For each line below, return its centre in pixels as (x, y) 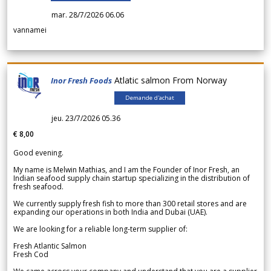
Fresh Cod (31, 255)
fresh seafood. (38, 187)
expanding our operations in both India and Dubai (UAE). (110, 212)
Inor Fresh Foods (81, 81)
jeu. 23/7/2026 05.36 (86, 119)
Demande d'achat (150, 98)
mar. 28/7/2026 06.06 (88, 15)
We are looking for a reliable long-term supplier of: (100, 229)
